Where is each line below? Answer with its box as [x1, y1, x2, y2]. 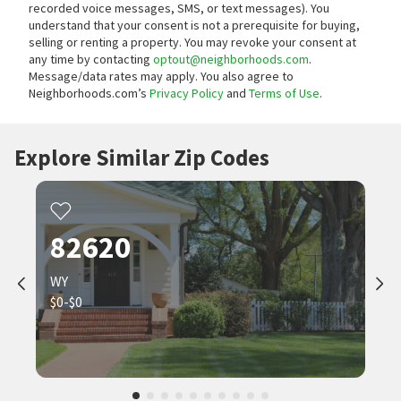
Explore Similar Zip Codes [14, 143, 269, 172]
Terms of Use [249, 85, 320, 101]
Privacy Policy [149, 85, 224, 101]
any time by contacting [29, 51, 153, 67]
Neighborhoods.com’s [29, 85, 149, 101]
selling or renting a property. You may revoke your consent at [29, 34, 356, 50]
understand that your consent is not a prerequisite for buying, [29, 17, 360, 33]
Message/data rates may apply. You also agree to [29, 68, 294, 84]
